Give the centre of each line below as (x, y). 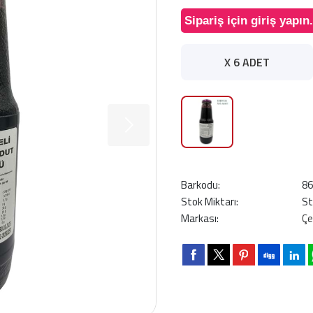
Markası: (200, 218)
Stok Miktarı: (210, 202)
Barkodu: (201, 185)
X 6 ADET (247, 62)
